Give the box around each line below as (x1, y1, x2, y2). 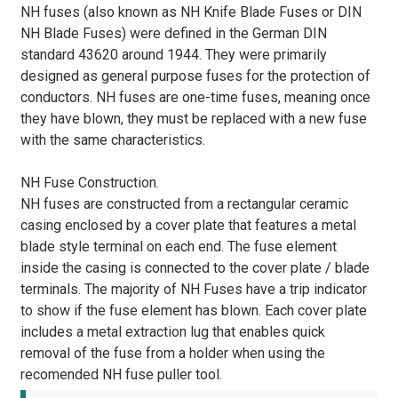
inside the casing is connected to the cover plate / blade (20, 259, 370, 276)
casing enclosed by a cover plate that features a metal (20, 216, 356, 234)
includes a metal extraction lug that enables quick (20, 322, 325, 340)
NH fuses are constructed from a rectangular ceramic (20, 195, 348, 212)
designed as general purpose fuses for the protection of (20, 67, 370, 84)
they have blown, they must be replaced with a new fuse (20, 109, 367, 127)
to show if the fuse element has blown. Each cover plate (20, 301, 367, 319)
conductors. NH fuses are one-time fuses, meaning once (20, 88, 370, 106)
